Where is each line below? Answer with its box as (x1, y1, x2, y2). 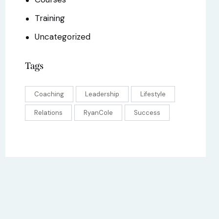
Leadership (85, 89, 119, 98)
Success (134, 108, 160, 117)
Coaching (34, 89, 64, 98)
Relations (34, 108, 63, 117)
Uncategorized (35, 31, 91, 43)
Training (35, 13, 66, 24)
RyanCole (84, 108, 113, 117)
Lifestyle (140, 89, 166, 98)
